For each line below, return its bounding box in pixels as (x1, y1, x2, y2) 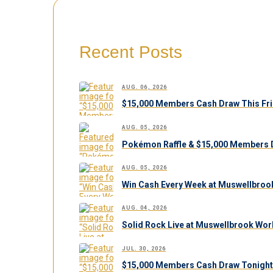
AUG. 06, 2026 (121, 83, 168, 90)
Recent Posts (79, 42, 182, 62)
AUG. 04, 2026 (121, 205, 168, 211)
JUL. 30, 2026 (121, 245, 166, 252)
